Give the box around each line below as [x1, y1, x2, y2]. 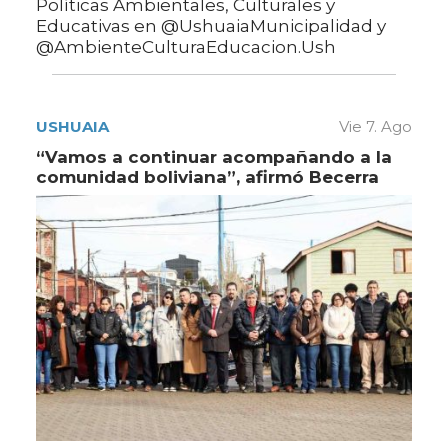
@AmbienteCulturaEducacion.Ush [36, 36, 336, 57]
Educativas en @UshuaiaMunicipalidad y [36, 15, 386, 36]
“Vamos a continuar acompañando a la [36, 146, 392, 167]
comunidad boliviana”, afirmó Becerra [36, 166, 379, 187]
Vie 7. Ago [339, 116, 412, 136]
